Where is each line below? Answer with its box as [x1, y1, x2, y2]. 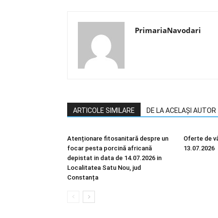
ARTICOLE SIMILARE [73, 107, 135, 114]
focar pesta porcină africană [67, 145, 152, 152]
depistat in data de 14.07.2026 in [67, 154, 162, 162]
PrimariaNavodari [135, 25, 201, 35]
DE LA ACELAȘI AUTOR [146, 107, 216, 114]
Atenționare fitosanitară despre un [67, 135, 168, 142]
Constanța [67, 174, 98, 181]
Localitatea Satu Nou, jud [67, 164, 141, 171]
